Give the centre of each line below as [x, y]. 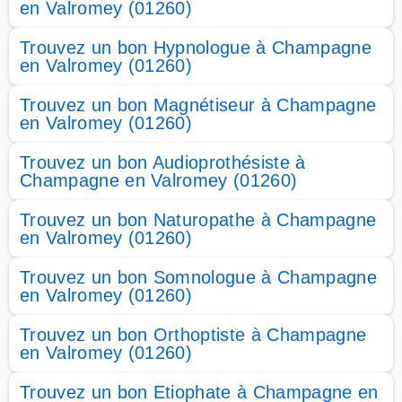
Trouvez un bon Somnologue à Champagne [198, 277]
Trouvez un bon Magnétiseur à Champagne [198, 105]
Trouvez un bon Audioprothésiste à [163, 162]
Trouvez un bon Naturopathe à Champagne [198, 220]
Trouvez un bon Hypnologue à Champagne [196, 48]
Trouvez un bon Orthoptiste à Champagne [193, 335]
